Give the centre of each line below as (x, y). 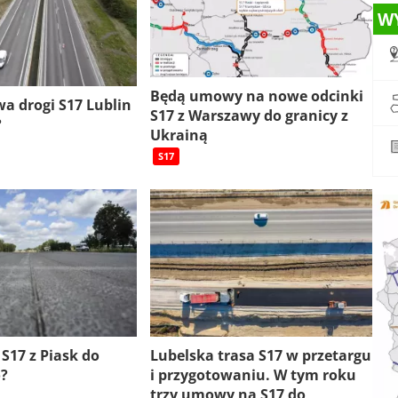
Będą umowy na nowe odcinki (257, 96)
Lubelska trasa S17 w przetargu (261, 356)
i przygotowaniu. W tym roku (253, 375)
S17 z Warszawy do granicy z (249, 116)
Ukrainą (180, 135)
